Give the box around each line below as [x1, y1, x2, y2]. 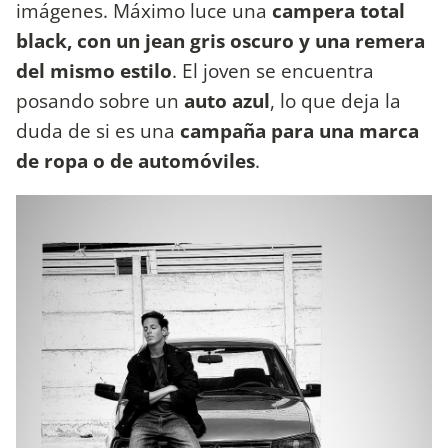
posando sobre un [16, 86, 184, 114]
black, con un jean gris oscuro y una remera [16, 26, 425, 54]
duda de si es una [16, 116, 180, 144]
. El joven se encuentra [172, 56, 374, 84]
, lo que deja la [270, 86, 401, 114]
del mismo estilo [16, 56, 172, 84]
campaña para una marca [180, 116, 419, 144]
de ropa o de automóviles [16, 146, 255, 174]
